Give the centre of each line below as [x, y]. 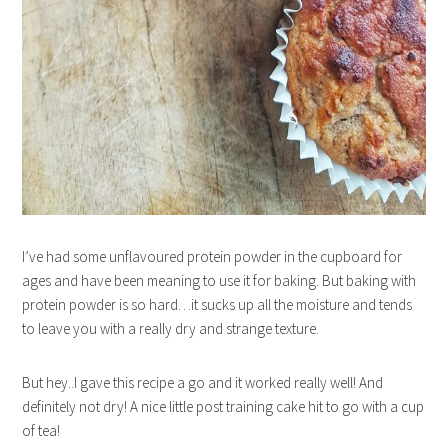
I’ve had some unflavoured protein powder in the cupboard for [212, 256]
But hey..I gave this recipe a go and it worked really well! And [203, 382]
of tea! [41, 430]
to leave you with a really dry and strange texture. [171, 328]
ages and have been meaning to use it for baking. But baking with [219, 280]
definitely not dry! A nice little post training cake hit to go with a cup [223, 406]
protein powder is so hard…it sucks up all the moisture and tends [217, 304]
